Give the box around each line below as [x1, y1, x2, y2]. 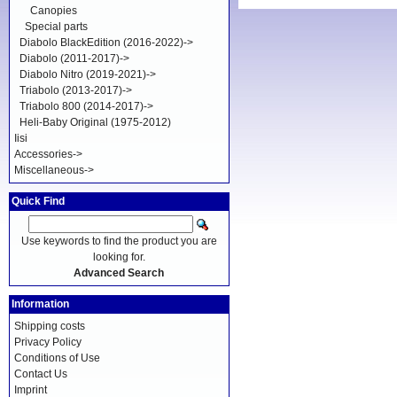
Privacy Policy [14, 336, 82, 348]
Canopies [30, 4, 77, 17]
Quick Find [12, 195, 65, 207]
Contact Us [14, 368, 67, 380]
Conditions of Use [14, 352, 100, 364]
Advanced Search [74, 267, 165, 279]
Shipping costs [14, 320, 85, 332]
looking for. [92, 251, 145, 263]
